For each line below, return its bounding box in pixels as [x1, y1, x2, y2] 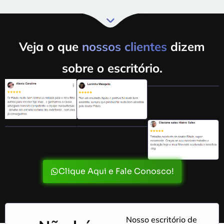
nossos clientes [82, 39, 170, 54]
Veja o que [19, 39, 82, 54]
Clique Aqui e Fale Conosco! [58, 165, 174, 176]
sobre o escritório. [61, 60, 162, 75]
